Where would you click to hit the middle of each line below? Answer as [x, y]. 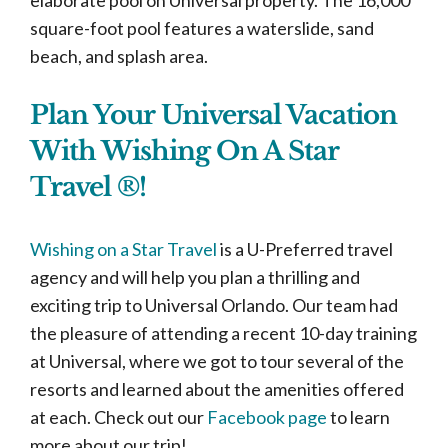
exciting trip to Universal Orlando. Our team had [214, 304]
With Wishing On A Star [184, 150]
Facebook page [267, 416]
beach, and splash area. [120, 55]
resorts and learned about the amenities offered [217, 388]
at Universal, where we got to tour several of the [217, 360]
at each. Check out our [118, 416]
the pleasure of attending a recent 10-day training [223, 332]
